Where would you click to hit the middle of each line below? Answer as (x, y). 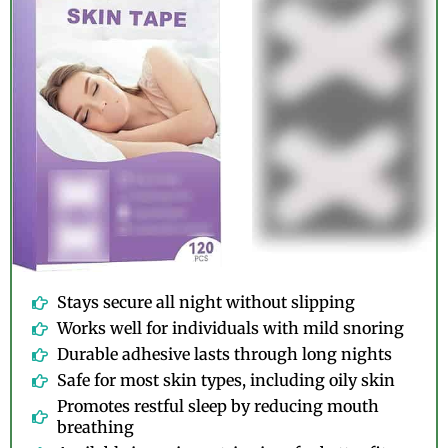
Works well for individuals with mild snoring (230, 328)
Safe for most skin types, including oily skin (226, 380)
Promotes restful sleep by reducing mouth (218, 406)
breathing (95, 427)
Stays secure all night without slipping (206, 302)
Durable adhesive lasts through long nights (224, 354)
